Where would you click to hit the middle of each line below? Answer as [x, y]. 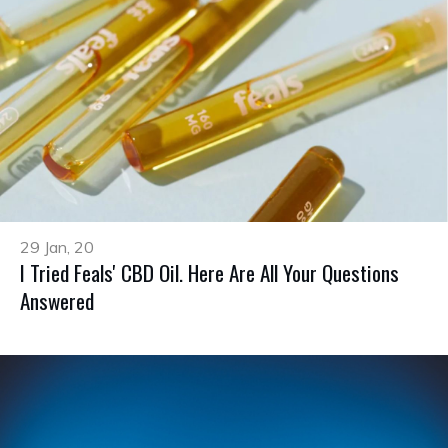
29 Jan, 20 [57, 246]
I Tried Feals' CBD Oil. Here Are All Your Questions [209, 272]
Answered [57, 300]
